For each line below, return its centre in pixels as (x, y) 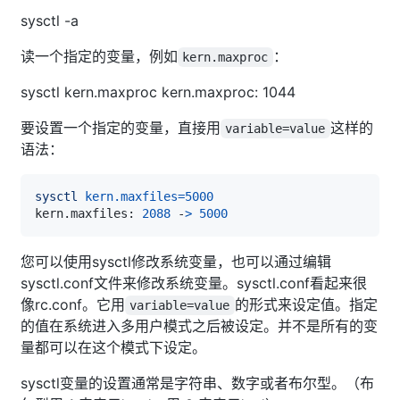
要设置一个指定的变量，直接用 (121, 127)
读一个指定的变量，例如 (99, 56)
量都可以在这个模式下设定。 (113, 347)
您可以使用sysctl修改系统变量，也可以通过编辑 (176, 261)
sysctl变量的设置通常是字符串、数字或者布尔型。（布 (197, 383)
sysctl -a (50, 20)
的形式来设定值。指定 (306, 304)
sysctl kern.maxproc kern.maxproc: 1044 (158, 92)
